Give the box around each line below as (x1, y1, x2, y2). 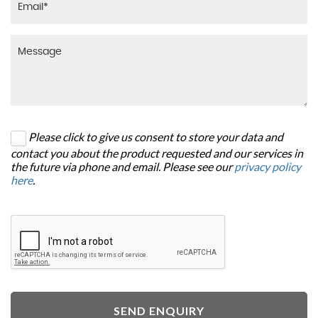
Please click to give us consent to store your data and (28, 129, 283, 143)
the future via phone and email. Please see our (11, 159, 234, 173)
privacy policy (234, 159, 301, 173)
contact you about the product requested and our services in (11, 146, 303, 160)
